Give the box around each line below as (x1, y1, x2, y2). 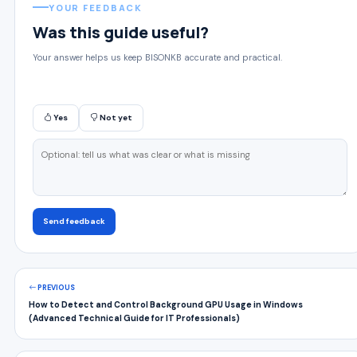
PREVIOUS (36, 283, 75, 292)
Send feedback (43, 216, 105, 226)
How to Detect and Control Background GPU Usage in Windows (29, 300, 303, 310)
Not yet (98, 112, 132, 123)
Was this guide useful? (33, 22, 209, 43)
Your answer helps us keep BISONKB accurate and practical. (33, 52, 282, 63)
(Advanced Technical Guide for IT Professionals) (29, 313, 240, 324)
